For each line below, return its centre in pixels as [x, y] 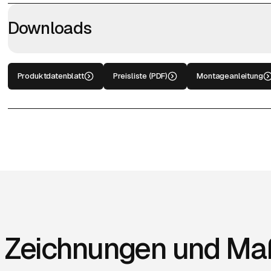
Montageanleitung [230, 76]
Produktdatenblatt [51, 76]
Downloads [50, 28]
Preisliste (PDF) [140, 76]
